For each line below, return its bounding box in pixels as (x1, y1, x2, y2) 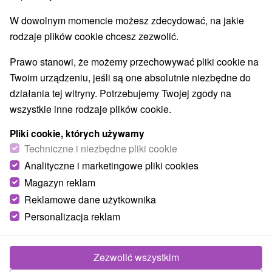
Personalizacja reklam (24, 209, 120, 223)
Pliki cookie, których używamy (10, 127, 144, 140)
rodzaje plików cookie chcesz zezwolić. (10, 29, 178, 43)
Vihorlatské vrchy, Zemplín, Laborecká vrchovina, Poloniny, (7, 250, 260, 264)
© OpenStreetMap (184, 199, 262, 214)
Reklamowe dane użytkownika (24, 192, 156, 206)
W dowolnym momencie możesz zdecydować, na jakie (10, 13, 244, 27)
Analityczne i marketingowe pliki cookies (24, 158, 199, 172)
